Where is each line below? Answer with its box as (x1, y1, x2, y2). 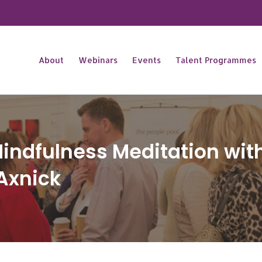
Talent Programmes (175, 55, 256, 65)
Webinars (78, 55, 118, 65)
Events (132, 55, 161, 65)
